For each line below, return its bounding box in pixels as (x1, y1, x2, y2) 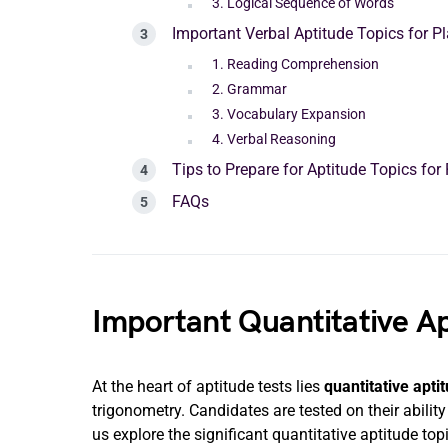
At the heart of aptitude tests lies (92, 377, 324, 396)
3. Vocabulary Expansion (212, 106, 366, 122)
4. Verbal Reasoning (212, 131, 336, 147)
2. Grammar (212, 81, 287, 97)
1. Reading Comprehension (212, 56, 379, 72)
